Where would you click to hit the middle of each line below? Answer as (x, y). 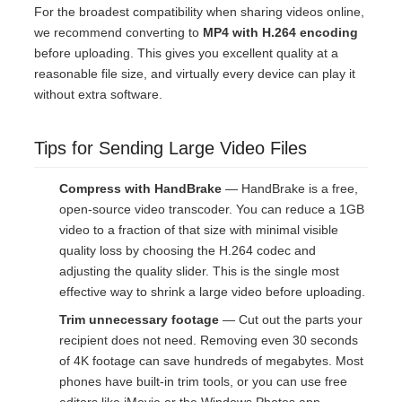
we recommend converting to (118, 33)
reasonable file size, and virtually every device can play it (195, 74)
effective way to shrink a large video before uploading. (212, 292)
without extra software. (98, 95)
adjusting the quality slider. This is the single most (199, 271)
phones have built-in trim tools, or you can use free (203, 382)
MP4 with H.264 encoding (280, 33)
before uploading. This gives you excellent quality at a (186, 53)
